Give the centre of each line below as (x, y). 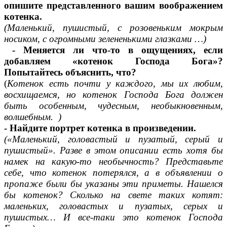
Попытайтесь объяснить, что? (70, 72)
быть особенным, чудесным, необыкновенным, (113, 106)
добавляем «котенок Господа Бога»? (113, 61)
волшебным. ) (33, 117)
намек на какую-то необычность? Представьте (113, 162)
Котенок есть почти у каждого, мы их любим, (115, 84)
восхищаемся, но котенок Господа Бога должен (113, 95)
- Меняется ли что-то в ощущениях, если (113, 50)
